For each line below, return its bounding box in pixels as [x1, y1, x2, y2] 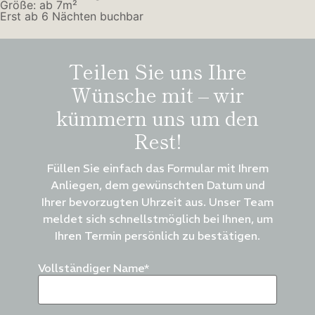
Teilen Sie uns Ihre [68, 57, 247, 86]
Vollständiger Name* [38, 261, 150, 276]
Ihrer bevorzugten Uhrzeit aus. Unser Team [41, 195, 274, 210]
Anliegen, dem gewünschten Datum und [50, 178, 265, 193]
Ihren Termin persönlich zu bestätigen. [55, 229, 260, 243]
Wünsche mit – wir [71, 80, 244, 109]
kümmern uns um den [56, 103, 259, 132]
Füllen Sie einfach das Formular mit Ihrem [46, 161, 269, 176]
